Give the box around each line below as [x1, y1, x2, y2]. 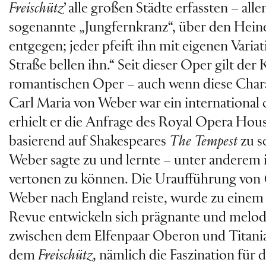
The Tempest [169, 135, 237, 149]
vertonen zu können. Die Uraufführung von [9, 173, 264, 187]
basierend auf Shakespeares [9, 135, 169, 149]
